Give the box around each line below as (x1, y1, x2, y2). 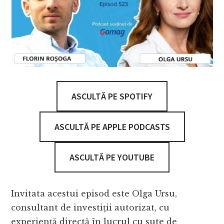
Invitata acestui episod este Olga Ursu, (11, 188, 177, 199)
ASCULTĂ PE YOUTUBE (69, 151, 154, 163)
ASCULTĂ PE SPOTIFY (71, 90, 152, 102)
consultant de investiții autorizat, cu (11, 202, 170, 213)
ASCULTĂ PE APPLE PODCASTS (54, 121, 170, 133)
